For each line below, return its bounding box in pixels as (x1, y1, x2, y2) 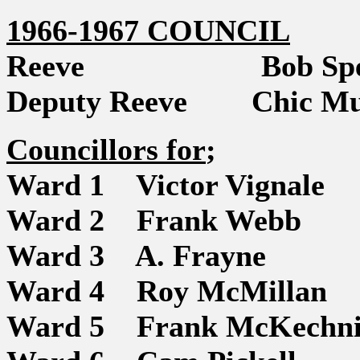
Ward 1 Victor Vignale (6, 168, 325, 202)
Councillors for (6, 133, 206, 166)
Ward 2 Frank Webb (6, 203, 301, 237)
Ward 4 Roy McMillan (6, 274, 327, 308)
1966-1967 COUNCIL (6, 14, 290, 47)
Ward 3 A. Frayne (6, 239, 266, 272)
